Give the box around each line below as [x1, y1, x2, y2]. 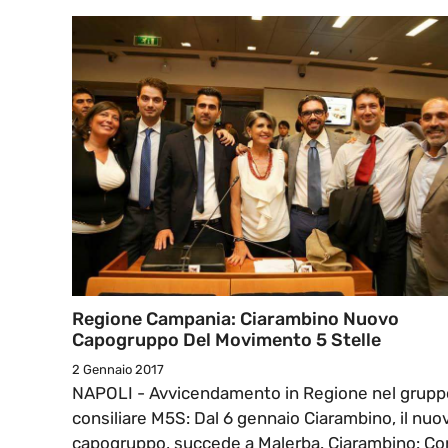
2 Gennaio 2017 [72, 362, 164, 378]
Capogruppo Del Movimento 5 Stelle [72, 329, 381, 352]
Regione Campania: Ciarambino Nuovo [72, 308, 399, 331]
